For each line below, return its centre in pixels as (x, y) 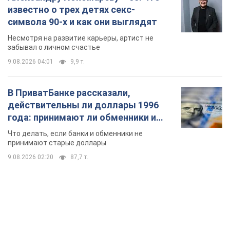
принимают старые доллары (57, 143)
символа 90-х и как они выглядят (82, 22)
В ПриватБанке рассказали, (69, 93)
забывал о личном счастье (54, 47)
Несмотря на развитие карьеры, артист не (81, 38)
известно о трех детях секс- (71, 10)
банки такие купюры (54, 130)
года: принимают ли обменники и (82, 118)
